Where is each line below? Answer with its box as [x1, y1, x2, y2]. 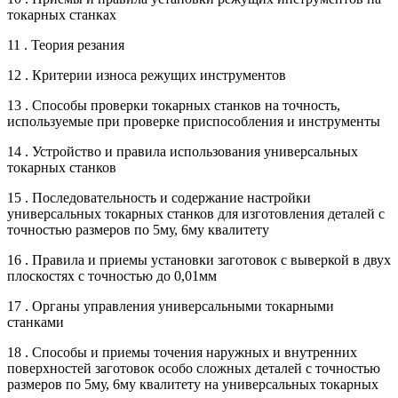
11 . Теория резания [7, 36, 124, 52]
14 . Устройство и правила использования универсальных [7, 143, 358, 159]
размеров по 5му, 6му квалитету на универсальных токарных [7, 376, 378, 392]
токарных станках [7, 6, 116, 22]
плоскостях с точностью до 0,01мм [7, 267, 217, 283]
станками [7, 314, 64, 330]
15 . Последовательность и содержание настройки [7, 189, 311, 205]
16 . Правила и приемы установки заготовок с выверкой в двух [7, 251, 391, 267]
